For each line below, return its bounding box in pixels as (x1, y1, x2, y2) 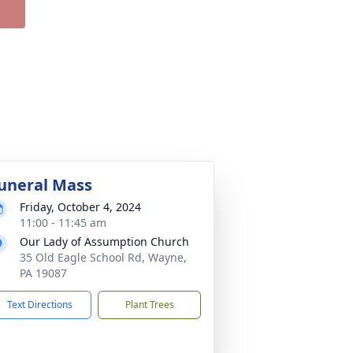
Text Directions (7, 298, 72, 311)
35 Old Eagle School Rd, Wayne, (20, 250, 187, 265)
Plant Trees (124, 298, 174, 311)
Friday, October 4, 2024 (20, 199, 141, 214)
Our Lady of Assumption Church (20, 234, 189, 249)
